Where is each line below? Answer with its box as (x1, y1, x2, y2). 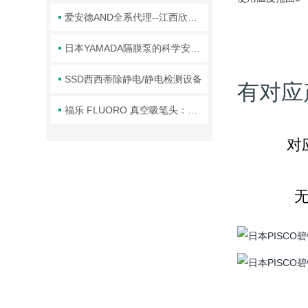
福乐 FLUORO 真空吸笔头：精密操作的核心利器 (188, 104, 198, 115)
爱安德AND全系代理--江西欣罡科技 (188, 12, 198, 23)
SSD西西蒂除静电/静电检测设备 (65, 74, 203, 85)
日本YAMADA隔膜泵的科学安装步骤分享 (190, 43, 201, 54)
